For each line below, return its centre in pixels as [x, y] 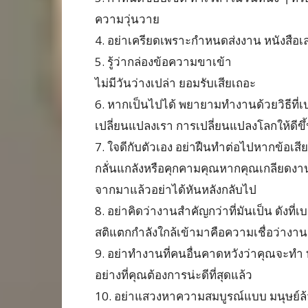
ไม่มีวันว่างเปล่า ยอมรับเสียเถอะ [175, 83]
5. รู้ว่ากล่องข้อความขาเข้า [163, 62]
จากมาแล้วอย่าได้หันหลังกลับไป [176, 189]
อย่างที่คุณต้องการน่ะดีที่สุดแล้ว [174, 275]
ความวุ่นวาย [127, 19]
